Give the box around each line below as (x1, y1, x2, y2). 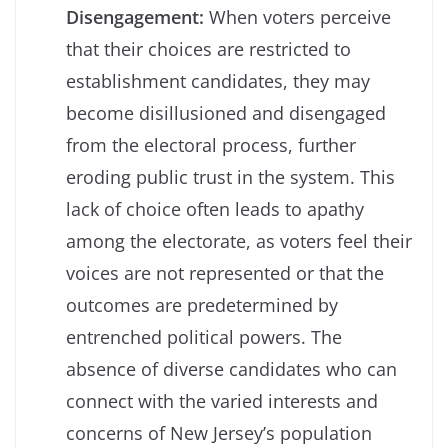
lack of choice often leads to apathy (66, 196, 364, 221)
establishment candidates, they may (66, 68, 370, 93)
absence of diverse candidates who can (66, 356, 397, 381)
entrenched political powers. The (66, 324, 342, 349)
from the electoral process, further (66, 132, 356, 157)
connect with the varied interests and (66, 388, 378, 413)
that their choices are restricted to (66, 36, 351, 61)
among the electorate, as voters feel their (66, 228, 412, 253)
